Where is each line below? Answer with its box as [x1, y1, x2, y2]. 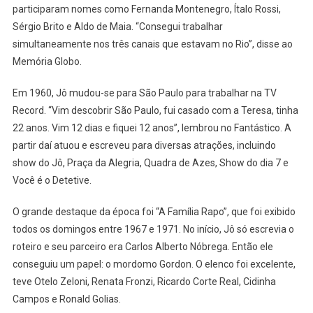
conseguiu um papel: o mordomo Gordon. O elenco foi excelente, [12, 258, 296, 270]
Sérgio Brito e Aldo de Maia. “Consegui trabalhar [12, 20, 223, 32]
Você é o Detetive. [12, 174, 92, 186]
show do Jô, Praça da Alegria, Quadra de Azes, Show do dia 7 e [12, 156, 289, 168]
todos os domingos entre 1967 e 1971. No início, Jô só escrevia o [12, 223, 294, 235]
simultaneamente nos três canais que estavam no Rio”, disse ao [12, 38, 293, 50]
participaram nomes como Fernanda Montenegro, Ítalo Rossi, [12, 3, 281, 15]
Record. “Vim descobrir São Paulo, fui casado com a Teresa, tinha [12, 104, 298, 116]
